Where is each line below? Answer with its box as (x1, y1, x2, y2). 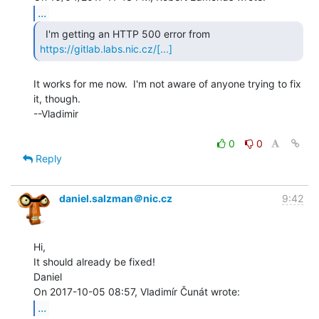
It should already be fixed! (33, 255, 155, 268)
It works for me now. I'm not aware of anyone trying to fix (33, 77, 301, 90)
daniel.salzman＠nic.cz (59, 192, 172, 204)
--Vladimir (33, 107, 78, 120)
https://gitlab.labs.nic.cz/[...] (40, 42, 172, 55)
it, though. (33, 92, 80, 105)
